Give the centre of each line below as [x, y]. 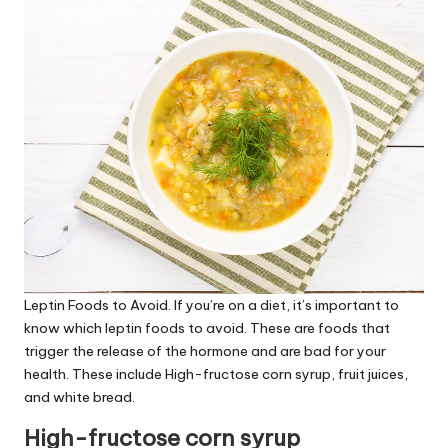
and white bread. [79, 396]
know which [64, 327]
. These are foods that [317, 327]
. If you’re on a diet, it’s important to [283, 304]
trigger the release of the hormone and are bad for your [205, 350]
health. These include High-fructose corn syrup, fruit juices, [216, 373]
